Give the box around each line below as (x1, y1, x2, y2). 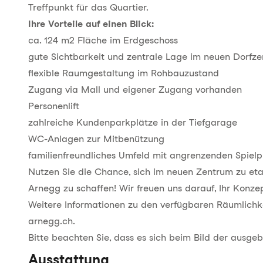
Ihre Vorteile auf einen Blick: (28, 18, 154, 29)
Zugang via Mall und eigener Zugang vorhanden (28, 84, 242, 95)
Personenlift (28, 100, 79, 112)
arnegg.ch (28, 215, 73, 227)
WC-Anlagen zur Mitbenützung (28, 133, 164, 144)
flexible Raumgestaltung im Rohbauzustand (28, 68, 219, 79)
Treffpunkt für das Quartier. (28, 2, 149, 13)
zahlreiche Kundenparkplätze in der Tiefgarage (28, 117, 237, 128)
